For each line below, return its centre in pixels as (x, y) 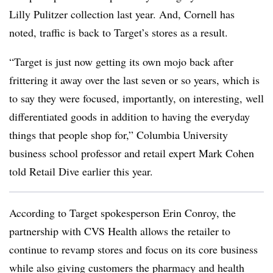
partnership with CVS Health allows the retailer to (120, 231)
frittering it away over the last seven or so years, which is (134, 80)
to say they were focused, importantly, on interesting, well (136, 98)
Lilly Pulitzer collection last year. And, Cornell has (122, 14)
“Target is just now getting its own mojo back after (121, 62)
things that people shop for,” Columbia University (119, 135)
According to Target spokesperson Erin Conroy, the (122, 213)
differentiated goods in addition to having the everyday (129, 116)
